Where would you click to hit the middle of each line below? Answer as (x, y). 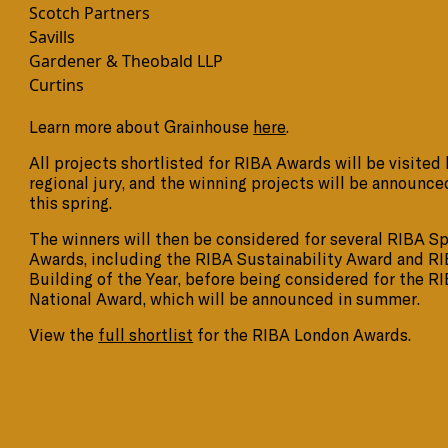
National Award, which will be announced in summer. (229, 299)
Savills (52, 37)
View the (64, 335)
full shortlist (146, 335)
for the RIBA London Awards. (302, 335)
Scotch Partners (90, 13)
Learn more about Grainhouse (141, 127)
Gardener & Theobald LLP (126, 61)
